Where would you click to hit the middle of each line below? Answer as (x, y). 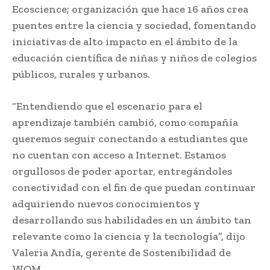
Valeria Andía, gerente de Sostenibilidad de (121, 252)
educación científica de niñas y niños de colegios (134, 58)
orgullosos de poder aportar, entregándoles (122, 171)
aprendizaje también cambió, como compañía (125, 122)
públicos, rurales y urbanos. (81, 74)
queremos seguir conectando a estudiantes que (130, 138)
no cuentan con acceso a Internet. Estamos (119, 155)
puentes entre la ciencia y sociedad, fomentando (134, 25)
